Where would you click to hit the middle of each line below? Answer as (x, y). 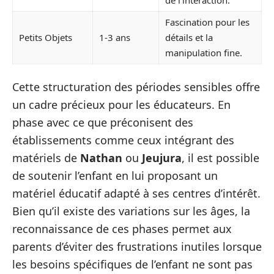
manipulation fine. (204, 53)
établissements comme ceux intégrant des (123, 140)
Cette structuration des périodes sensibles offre (136, 87)
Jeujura (162, 157)
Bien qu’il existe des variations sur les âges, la (131, 211)
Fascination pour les (207, 22)
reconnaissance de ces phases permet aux (122, 228)
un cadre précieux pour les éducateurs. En (121, 104)
